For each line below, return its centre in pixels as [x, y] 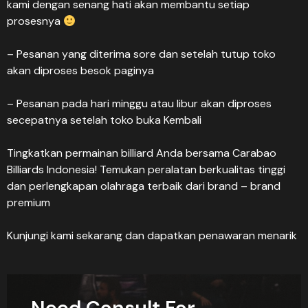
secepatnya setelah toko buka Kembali [104, 120]
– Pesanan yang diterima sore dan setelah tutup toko [141, 54]
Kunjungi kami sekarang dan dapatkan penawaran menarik [152, 235]
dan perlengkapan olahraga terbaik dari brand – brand [144, 186]
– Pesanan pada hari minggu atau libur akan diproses [139, 103]
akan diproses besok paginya [80, 70]
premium [29, 202]
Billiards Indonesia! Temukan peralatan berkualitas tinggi [146, 169]
